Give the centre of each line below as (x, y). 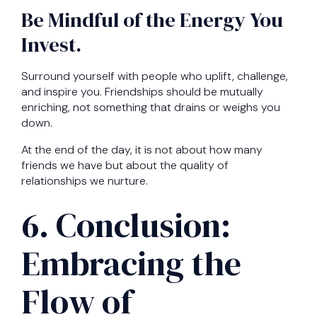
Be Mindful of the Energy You (152, 20)
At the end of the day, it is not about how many (142, 150)
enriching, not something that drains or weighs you (151, 108)
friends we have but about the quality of (125, 166)
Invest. (51, 45)
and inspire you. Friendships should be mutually (142, 92)
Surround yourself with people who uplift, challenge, (155, 76)
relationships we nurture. (85, 181)
